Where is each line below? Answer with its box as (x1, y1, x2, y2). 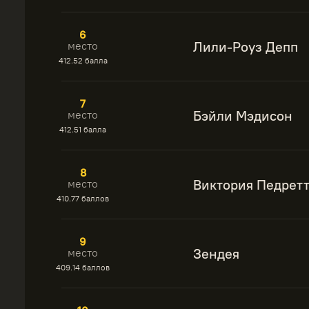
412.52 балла (58, 55, 108, 66)
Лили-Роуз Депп (193, 38, 298, 55)
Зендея (193, 245, 239, 262)
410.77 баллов (57, 193, 109, 203)
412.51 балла (59, 124, 106, 134)
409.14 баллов (56, 262, 110, 272)
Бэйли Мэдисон (193, 107, 292, 124)
